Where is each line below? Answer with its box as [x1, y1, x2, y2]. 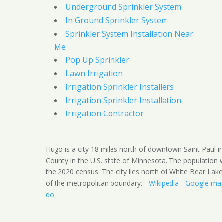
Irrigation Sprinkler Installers [65, 81, 174, 93]
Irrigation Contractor [65, 108, 144, 119]
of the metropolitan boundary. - [45, 178, 149, 188]
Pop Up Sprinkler [65, 55, 129, 66]
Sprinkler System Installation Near [65, 28, 193, 40]
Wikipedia [148, 178, 179, 188]
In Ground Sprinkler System [65, 15, 168, 26]
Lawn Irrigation [65, 68, 123, 79]
